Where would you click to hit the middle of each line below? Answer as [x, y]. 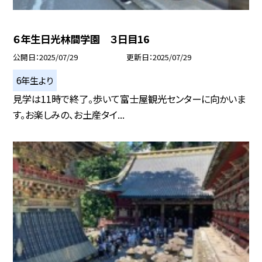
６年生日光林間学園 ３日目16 [81, 39]
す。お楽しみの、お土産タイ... [69, 114]
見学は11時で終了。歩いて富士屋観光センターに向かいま [130, 99]
